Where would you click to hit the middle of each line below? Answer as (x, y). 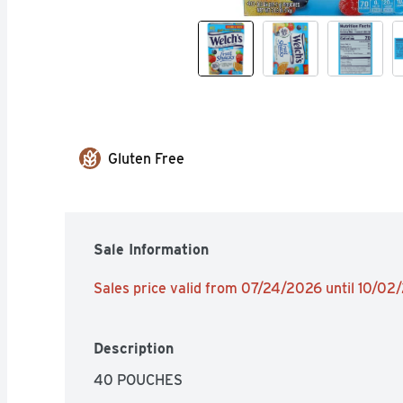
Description (134, 348)
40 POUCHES (138, 380)
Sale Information (151, 249)
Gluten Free (146, 158)
